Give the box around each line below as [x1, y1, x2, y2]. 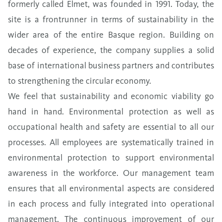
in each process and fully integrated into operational [8, 198, 214, 209]
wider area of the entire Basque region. [8, 29, 169, 40]
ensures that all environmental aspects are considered [8, 182, 214, 194]
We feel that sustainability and [8, 90, 131, 102]
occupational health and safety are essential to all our [8, 121, 214, 132]
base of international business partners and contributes [8, 59, 214, 71]
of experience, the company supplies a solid [38, 44, 214, 55]
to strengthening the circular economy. [8, 75, 151, 86]
